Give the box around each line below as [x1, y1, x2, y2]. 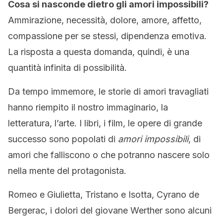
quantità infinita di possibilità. [8, 62, 127, 73]
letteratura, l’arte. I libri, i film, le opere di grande [8, 118, 202, 128]
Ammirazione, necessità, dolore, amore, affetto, [8, 15, 202, 25]
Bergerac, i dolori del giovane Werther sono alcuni [8, 205, 212, 216]
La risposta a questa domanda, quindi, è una [8, 47, 189, 57]
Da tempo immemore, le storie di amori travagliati [8, 86, 209, 97]
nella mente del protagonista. [8, 166, 126, 176]
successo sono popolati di [8, 134, 118, 144]
